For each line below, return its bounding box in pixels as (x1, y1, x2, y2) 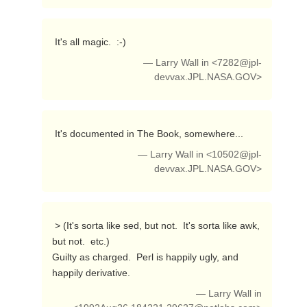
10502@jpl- (212, 149, 262, 160)
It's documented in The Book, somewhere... (54, 128, 246, 139)
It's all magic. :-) (54, 36, 129, 47)
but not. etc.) (51, 236, 110, 247)
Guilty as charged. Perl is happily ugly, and (51, 251, 238, 262)
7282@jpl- (217, 58, 262, 68)
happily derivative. (51, 267, 133, 278)
